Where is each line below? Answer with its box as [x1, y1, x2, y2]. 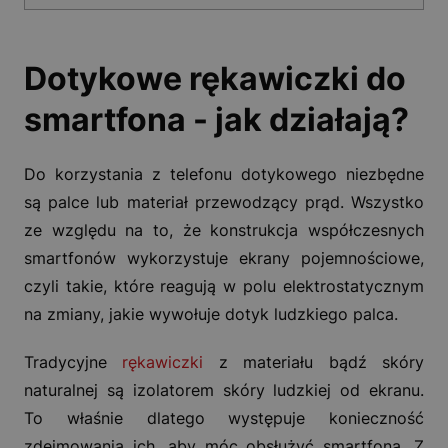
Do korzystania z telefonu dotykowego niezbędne [24, 164, 424, 185]
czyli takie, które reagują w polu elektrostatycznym [24, 276, 424, 297]
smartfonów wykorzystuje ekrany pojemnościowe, [24, 248, 424, 269]
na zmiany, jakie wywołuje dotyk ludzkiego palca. [24, 304, 398, 325]
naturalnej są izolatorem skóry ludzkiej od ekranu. [24, 380, 424, 401]
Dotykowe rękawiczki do [24, 59, 406, 99]
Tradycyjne [24, 352, 123, 373]
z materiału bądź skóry [203, 352, 425, 373]
